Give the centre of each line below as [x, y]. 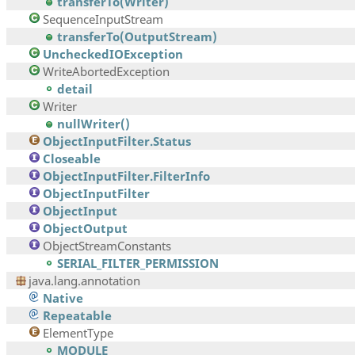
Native [63, 298]
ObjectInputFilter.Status [117, 141]
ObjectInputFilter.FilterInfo [126, 176]
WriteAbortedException [106, 72]
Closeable [72, 159]
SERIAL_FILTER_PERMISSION [138, 263]
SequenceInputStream [103, 19]
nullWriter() [94, 124]
